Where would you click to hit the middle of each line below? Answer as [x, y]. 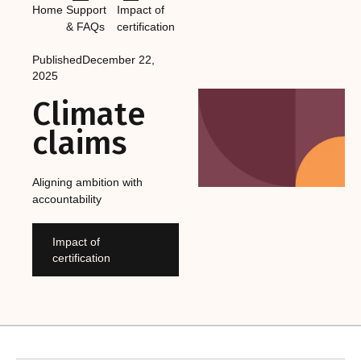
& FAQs [85, 27]
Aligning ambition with [87, 183]
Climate [89, 114]
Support [86, 10]
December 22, [118, 59]
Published [57, 59]
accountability [67, 199]
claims [80, 143]
